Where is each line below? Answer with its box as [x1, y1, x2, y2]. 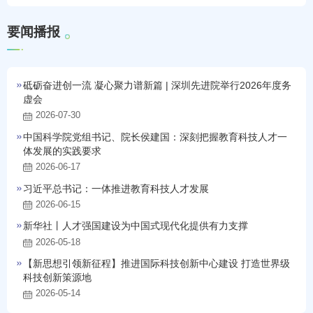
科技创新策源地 [23, 271, 92, 283]
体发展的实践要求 [23, 145, 102, 156]
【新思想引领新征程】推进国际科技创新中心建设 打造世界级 [23, 257, 291, 269]
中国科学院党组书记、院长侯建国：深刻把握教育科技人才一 [23, 131, 288, 143]
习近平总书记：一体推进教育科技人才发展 [23, 182, 210, 194]
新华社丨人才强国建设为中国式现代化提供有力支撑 [23, 220, 249, 232]
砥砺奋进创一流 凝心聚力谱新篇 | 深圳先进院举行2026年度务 [23, 80, 292, 92]
